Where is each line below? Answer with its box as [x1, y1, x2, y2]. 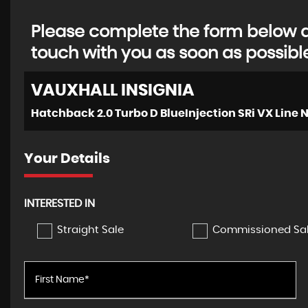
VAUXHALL [31, 82, 118, 99]
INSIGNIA [118, 82, 195, 99]
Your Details [24, 152, 110, 166]
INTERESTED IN [24, 198, 95, 209]
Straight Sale [57, 225, 124, 235]
